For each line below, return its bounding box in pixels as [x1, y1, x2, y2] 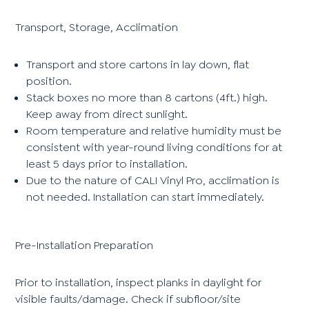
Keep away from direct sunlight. [26, 106, 188, 121]
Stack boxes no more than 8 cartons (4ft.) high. [26, 90, 268, 105]
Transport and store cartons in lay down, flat [26, 57, 250, 72]
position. [26, 73, 72, 88]
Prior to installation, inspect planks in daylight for [15, 275, 262, 290]
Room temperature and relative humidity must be [26, 123, 282, 138]
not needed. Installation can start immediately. [26, 189, 265, 204]
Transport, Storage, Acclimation [15, 19, 179, 34]
